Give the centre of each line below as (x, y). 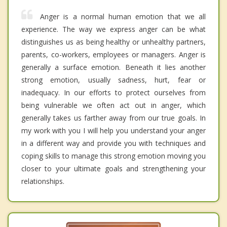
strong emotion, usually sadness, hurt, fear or (113, 80)
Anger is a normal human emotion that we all (123, 16)
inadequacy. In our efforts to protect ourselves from (113, 92)
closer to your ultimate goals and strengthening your (113, 168)
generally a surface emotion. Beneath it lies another (113, 67)
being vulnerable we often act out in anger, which (113, 105)
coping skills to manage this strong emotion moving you (113, 156)
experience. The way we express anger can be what (113, 29)
